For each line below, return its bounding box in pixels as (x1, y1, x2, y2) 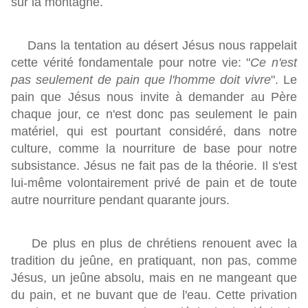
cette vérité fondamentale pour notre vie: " (11, 56, 251, 70)
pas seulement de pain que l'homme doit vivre (11, 73, 272, 87)
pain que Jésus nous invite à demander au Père (11, 90, 297, 104)
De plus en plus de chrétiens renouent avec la (11, 236, 297, 251)
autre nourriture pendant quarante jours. (11, 193, 230, 208)
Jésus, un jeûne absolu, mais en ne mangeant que (11, 271, 297, 285)
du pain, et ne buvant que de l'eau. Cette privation (11, 288, 297, 302)
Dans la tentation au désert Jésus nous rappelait (11, 38, 297, 53)
